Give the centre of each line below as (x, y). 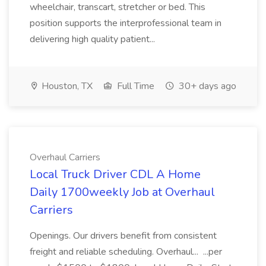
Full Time (134, 86)
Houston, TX (66, 86)
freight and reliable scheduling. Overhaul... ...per (126, 252)
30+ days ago (206, 86)
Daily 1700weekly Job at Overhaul (122, 192)
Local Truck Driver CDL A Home (115, 174)
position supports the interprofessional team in (126, 23)
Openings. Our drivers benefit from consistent (123, 236)
